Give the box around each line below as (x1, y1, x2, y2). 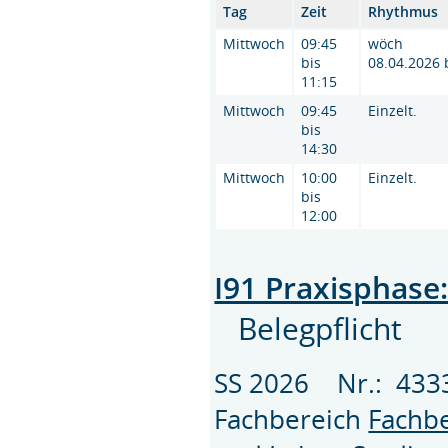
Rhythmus (368, 2, 439, 21)
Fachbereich (214, 401, 369, 438)
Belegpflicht (238, 308, 403, 350)
